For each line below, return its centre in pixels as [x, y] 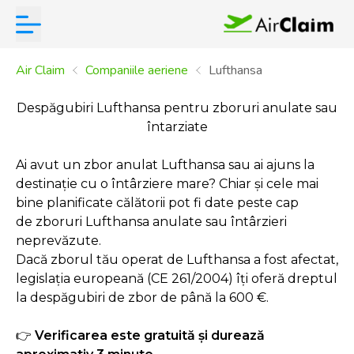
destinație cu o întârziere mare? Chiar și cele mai [167, 184]
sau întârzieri [245, 222]
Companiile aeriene [137, 70]
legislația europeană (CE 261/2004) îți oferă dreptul [177, 279]
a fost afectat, [294, 260]
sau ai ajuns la [270, 165]
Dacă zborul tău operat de [101, 260]
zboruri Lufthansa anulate [119, 222]
